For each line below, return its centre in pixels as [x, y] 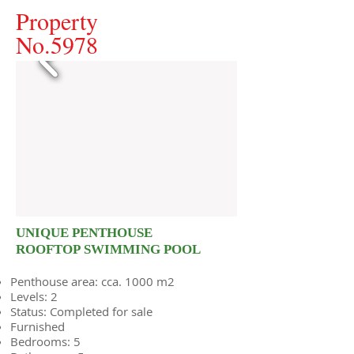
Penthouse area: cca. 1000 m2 [92, 281]
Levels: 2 [34, 296]
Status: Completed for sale [81, 311]
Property [57, 21]
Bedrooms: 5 [45, 341]
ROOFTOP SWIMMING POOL [108, 250]
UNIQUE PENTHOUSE [84, 233]
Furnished [38, 326]
